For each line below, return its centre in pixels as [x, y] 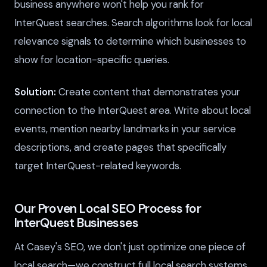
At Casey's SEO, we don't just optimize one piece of [130, 247]
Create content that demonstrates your [148, 92]
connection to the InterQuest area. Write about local [133, 111]
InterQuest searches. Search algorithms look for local [133, 23]
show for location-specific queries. [92, 60]
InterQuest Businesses [76, 223]
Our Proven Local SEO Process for [108, 209]
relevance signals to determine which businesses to [130, 41]
